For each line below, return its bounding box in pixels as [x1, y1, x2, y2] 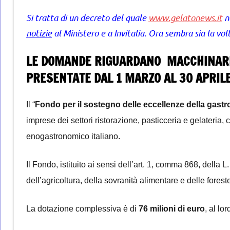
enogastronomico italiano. [26, 131, 122, 141]
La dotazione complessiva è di [26, 204, 139, 213]
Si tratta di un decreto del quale [26, 11, 148, 23]
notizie [26, 27, 52, 39]
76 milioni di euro [139, 204, 205, 213]
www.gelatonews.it [148, 11, 222, 23]
